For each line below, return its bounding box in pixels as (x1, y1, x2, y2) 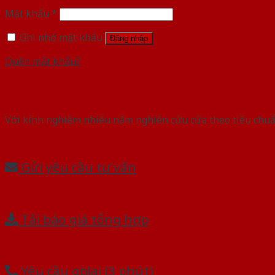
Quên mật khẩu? (5, 55, 80, 69)
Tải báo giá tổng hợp (18, 210, 149, 228)
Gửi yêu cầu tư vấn (18, 158, 136, 176)
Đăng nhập (110, 34, 148, 44)
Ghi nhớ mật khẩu (20, 31, 103, 45)
